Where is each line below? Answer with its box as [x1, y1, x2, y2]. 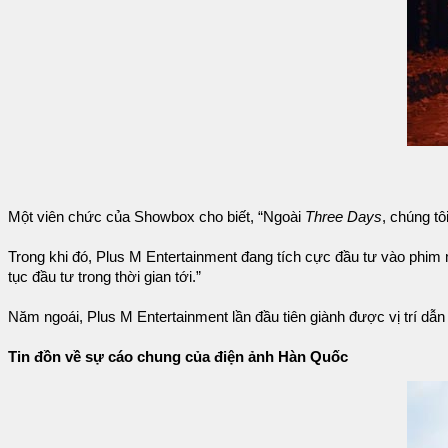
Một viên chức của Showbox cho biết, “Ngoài [8, 208, 305, 225]
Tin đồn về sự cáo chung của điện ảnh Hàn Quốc [8, 348, 348, 365]
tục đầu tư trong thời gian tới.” [8, 268, 201, 285]
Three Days [305, 208, 382, 225]
